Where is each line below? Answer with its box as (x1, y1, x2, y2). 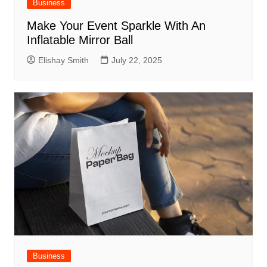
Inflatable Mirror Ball (26, 33, 133, 47)
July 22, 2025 (111, 55, 162, 66)
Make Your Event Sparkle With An (26, 19, 206, 33)
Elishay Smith (38, 55, 89, 66)
